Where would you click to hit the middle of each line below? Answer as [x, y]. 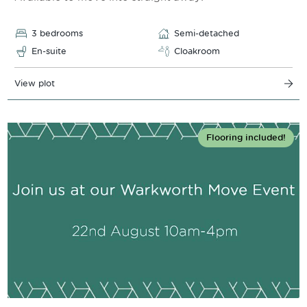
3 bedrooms [57, 34]
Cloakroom [197, 51]
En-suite [49, 51]
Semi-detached [207, 34]
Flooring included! [246, 138]
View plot [35, 84]
